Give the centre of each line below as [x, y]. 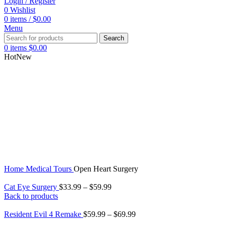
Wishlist [23, 10]
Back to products [31, 196]
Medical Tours [50, 169]
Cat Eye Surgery [32, 187]
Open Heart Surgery [106, 169]
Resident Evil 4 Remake [44, 214]
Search [114, 38]
